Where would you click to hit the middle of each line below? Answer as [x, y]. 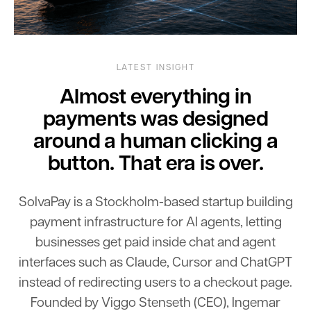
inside [169, 243]
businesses [68, 243]
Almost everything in [155, 98]
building [269, 203]
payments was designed [155, 120]
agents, [221, 223]
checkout [230, 283]
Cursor [192, 263]
